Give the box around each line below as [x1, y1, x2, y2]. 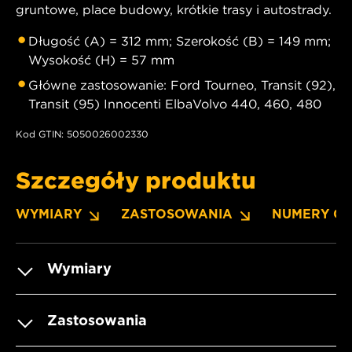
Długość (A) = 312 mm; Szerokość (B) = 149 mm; [28, 33, 331, 49]
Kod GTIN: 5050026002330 [16, 128, 148, 141]
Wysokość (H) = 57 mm [28, 52, 174, 68]
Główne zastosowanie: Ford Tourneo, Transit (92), [28, 77, 335, 93]
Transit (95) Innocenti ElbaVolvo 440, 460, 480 [28, 96, 321, 112]
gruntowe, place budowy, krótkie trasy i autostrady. [16, 2, 332, 18]
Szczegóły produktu [16, 167, 256, 194]
